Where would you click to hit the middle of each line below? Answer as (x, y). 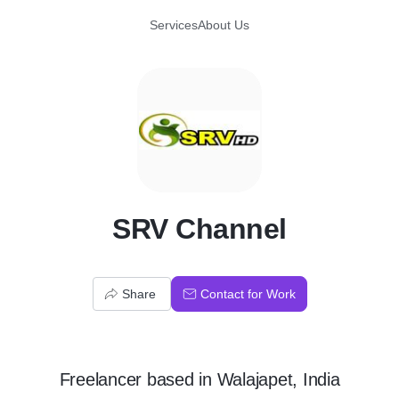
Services (174, 25)
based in (179, 379)
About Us (224, 25)
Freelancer (100, 379)
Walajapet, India (278, 379)
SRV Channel (199, 229)
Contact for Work (248, 294)
